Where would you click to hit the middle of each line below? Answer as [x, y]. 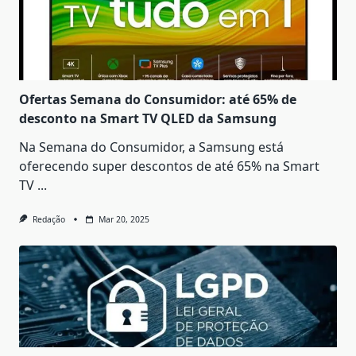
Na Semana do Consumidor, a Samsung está [151, 147]
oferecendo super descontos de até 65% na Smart [169, 166]
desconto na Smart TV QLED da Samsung [148, 119]
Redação [48, 220]
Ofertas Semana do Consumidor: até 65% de [158, 100]
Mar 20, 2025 [124, 220]
